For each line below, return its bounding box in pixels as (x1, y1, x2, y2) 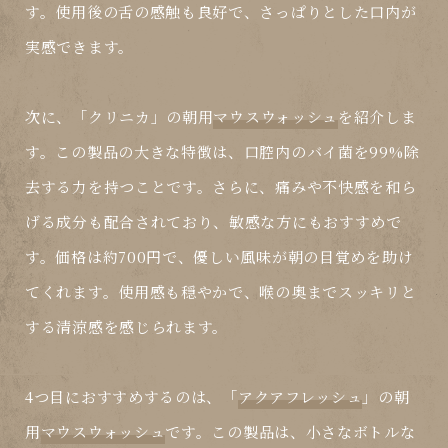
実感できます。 (25, 36, 134, 58)
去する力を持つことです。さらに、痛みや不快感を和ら (25, 176, 417, 198)
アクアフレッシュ (237, 386, 363, 408)
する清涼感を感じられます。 (25, 316, 229, 338)
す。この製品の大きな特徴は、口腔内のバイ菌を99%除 (25, 141, 420, 163)
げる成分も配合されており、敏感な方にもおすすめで (25, 211, 402, 233)
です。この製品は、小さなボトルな (165, 421, 416, 443)
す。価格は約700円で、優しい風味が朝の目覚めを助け (25, 246, 414, 268)
